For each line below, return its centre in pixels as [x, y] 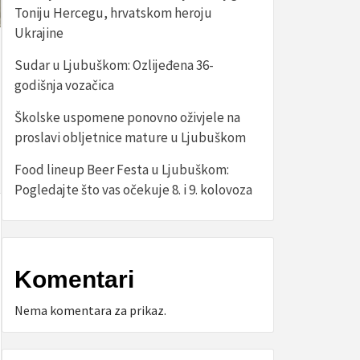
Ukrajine [39, 33]
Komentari [74, 279]
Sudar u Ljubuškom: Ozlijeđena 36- [114, 65]
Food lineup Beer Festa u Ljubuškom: [122, 170]
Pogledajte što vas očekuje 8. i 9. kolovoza [133, 190]
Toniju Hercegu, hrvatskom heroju [113, 13]
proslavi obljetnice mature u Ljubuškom [130, 137]
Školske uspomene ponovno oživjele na [127, 117]
